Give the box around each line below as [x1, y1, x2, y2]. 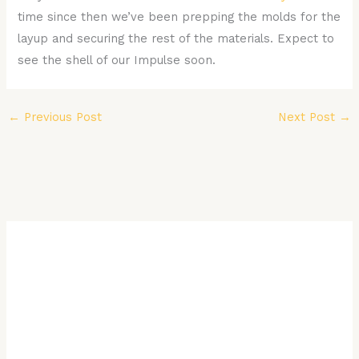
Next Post [278, 109, 340, 124]
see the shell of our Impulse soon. [18, 52, 216, 67]
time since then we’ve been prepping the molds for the [18, 9, 341, 24]
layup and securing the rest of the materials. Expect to [18, 30, 335, 46]
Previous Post [19, 109, 102, 124]
